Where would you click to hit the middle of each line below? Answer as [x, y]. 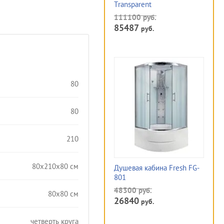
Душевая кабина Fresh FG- [157, 168]
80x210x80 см [55, 166]
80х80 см [63, 193]
